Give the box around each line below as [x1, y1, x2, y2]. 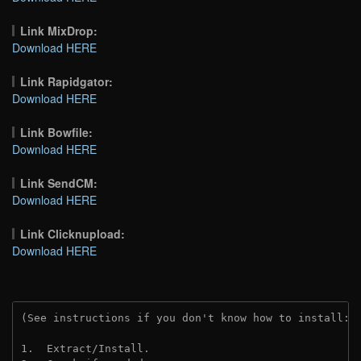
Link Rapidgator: [20, 73, 114, 89]
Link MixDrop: [20, 22, 98, 39]
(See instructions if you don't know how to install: [21, 311, 356, 324]
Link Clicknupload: [20, 225, 126, 242]
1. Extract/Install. [21, 342, 150, 355]
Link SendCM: [20, 174, 98, 191]
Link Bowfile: [20, 123, 93, 140]
